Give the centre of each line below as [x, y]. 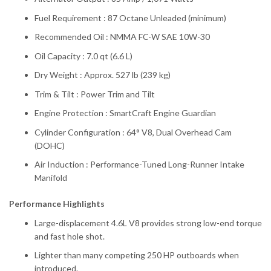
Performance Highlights [57, 204]
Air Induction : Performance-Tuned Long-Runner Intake [139, 165]
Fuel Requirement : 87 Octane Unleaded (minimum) [130, 18]
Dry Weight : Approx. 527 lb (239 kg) [103, 75]
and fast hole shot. [70, 236]
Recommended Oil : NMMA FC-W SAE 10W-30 [122, 37]
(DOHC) [50, 145]
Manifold [51, 178]
